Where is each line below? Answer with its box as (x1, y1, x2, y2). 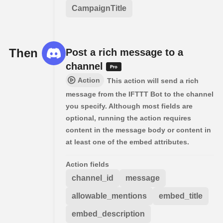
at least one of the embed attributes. (66, 138, 189, 146)
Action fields (66, 160, 109, 169)
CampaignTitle (72, 4, 126, 13)
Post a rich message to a (66, 47, 183, 58)
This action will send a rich (107, 77, 199, 85)
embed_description (72, 210, 145, 219)
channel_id (72, 174, 113, 183)
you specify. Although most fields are (66, 102, 193, 111)
